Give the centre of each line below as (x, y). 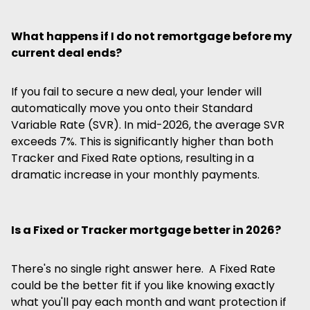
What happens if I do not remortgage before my (152, 36)
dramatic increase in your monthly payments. (135, 175)
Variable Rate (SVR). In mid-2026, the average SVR (148, 125)
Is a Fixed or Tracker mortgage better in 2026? (146, 230)
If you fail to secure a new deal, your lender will (136, 92)
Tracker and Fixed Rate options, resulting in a (133, 158)
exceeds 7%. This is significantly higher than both (142, 142)
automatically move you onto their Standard (132, 108)
